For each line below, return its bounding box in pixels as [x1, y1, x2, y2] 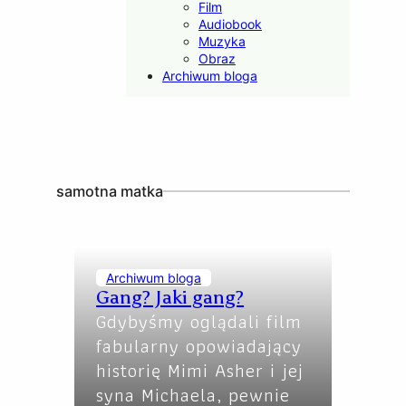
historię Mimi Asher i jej [96, 355, 304, 386]
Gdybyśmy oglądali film [96, 306, 303, 337]
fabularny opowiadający [96, 331, 303, 362]
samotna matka [56, 181, 164, 200]
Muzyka [198, 34, 246, 50]
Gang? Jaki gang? [96, 285, 245, 310]
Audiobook [198, 16, 262, 33]
